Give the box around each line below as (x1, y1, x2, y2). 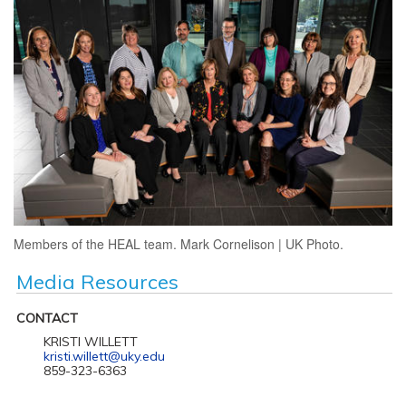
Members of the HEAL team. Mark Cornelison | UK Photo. (14, 234, 343, 253)
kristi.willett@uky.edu (43, 347, 165, 364)
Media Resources (15, 268, 179, 295)
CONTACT (15, 309, 78, 326)
